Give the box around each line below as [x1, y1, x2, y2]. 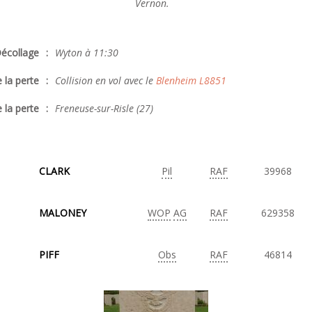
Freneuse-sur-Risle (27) [55, 102, 153, 115]
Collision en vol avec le [55, 74, 156, 87]
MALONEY [39, 206, 86, 219]
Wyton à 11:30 [55, 46, 118, 59]
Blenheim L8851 [156, 74, 226, 87]
